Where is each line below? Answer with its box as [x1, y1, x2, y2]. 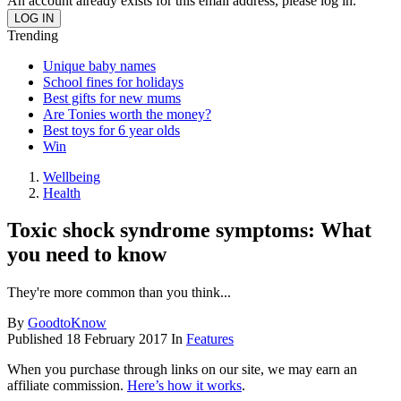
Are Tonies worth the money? [43, 106, 211, 122]
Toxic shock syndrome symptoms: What [7, 218, 371, 243]
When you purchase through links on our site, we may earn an [7, 362, 357, 378]
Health [43, 184, 81, 200]
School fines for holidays [43, 73, 183, 90]
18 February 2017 [66, 331, 167, 347]
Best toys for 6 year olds [43, 122, 180, 138]
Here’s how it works [127, 378, 242, 394]
